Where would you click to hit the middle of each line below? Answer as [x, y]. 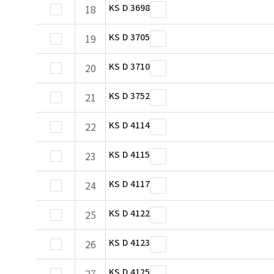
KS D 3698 [129, 7]
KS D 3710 [129, 66]
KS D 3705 [129, 37]
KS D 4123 [129, 242]
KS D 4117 [129, 183]
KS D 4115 [129, 154]
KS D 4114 [129, 125]
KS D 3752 [129, 95]
